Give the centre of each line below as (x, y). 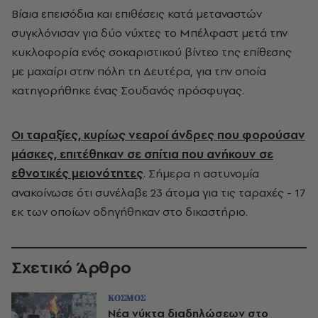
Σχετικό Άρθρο (71, 267)
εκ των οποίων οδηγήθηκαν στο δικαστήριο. (130, 212)
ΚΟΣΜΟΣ (127, 298)
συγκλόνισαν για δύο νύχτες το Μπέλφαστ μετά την (149, 33)
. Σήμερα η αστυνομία (201, 173)
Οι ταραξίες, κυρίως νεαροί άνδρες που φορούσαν (158, 135)
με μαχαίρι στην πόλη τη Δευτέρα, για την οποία (139, 71)
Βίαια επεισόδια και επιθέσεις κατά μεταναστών (137, 13)
